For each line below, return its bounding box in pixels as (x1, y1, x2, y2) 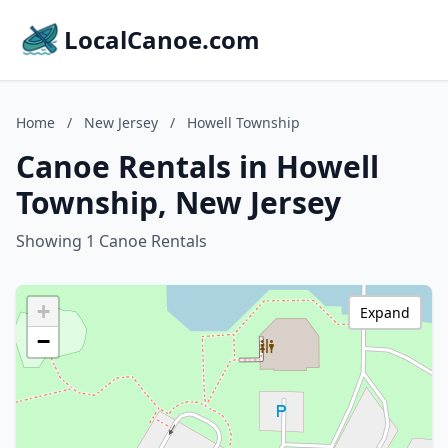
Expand (360, 303, 410, 322)
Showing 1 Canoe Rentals (16, 230, 207, 252)
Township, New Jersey (16, 182, 341, 223)
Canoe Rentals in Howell (16, 146, 379, 187)
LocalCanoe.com (64, 23, 260, 56)
